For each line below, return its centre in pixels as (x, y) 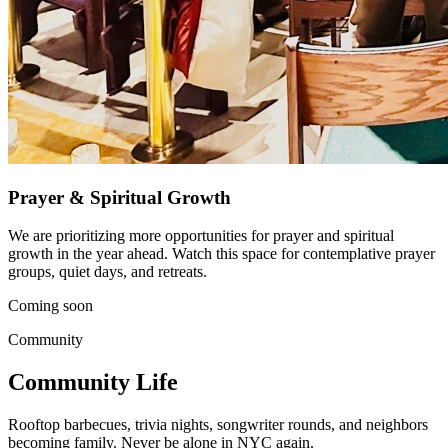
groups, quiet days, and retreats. (107, 272)
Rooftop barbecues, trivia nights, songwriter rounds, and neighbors (218, 425)
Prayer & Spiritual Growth (119, 197)
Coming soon (50, 306)
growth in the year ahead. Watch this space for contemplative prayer (221, 254)
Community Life (93, 382)
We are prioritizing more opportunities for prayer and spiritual (201, 236)
